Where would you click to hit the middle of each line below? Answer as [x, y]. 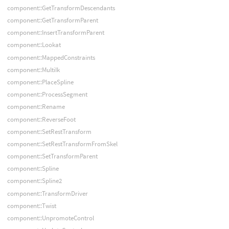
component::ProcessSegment [47, 95]
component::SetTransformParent [52, 156]
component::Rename [36, 107]
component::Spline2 [34, 181]
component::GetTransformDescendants [61, 8]
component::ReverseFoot [41, 119]
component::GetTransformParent [52, 20]
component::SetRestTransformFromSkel [62, 144]
